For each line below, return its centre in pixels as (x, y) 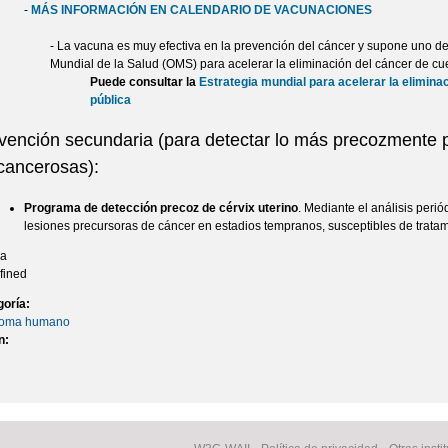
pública (110, 99)
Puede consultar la (144, 81)
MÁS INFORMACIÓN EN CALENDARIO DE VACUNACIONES (202, 9)
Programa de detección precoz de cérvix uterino (161, 207)
